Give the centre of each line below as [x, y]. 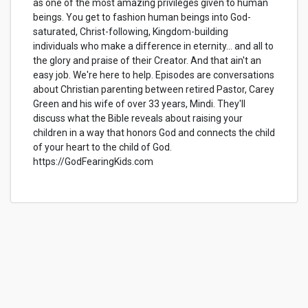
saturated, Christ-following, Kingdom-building [131, 32]
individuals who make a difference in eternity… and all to [153, 46]
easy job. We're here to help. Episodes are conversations [154, 75]
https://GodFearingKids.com [93, 162]
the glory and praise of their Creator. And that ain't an [147, 60]
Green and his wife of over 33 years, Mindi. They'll [139, 104]
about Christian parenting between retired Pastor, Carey [154, 89]
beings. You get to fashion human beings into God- [142, 17]
